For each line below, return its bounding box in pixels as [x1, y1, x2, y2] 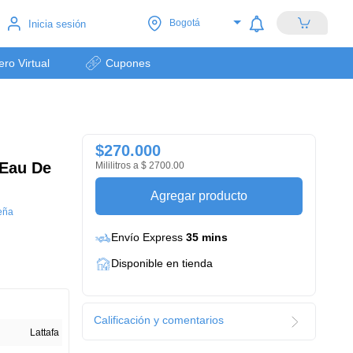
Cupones [106, 56, 151, 69]
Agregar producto [150, 189, 247, 203]
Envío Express [110, 231, 186, 243]
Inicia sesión [28, 17, 86, 30]
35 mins [185, 231, 228, 243]
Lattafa [30, 327, 60, 338]
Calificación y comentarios [93, 314, 224, 326]
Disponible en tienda [110, 257, 213, 269]
